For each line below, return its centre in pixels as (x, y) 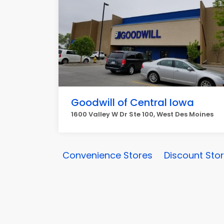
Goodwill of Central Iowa (132, 102)
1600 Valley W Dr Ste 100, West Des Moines (142, 114)
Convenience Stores (107, 155)
